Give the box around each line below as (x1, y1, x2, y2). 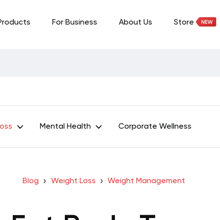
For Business (52, 19, 97, 27)
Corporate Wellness (118, 123, 192, 131)
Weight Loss (51, 177, 96, 185)
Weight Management (108, 177, 186, 185)
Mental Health (40, 123, 91, 131)
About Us (119, 19, 152, 27)
